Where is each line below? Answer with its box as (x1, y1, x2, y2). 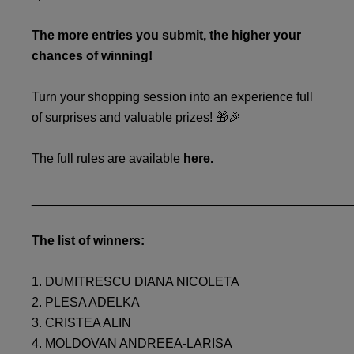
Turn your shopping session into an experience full (32, 90, 313, 104)
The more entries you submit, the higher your (32, 28, 301, 42)
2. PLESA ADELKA (32, 296, 140, 309)
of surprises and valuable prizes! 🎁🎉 (32, 111, 241, 124)
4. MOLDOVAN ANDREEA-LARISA (32, 337, 232, 350)
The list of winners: (32, 234, 145, 247)
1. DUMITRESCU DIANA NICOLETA (32, 275, 239, 288)
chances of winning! (32, 49, 153, 62)
